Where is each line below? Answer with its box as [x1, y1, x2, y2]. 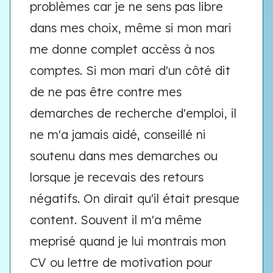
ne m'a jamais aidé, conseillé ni [30, 127, 206, 142]
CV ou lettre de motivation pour [30, 255, 212, 270]
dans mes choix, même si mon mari [30, 20, 232, 35]
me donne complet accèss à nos [30, 41, 214, 57]
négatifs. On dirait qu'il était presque [30, 191, 239, 206]
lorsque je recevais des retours [30, 169, 204, 185]
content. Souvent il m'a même [30, 212, 202, 227]
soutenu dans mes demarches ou [30, 148, 218, 163]
